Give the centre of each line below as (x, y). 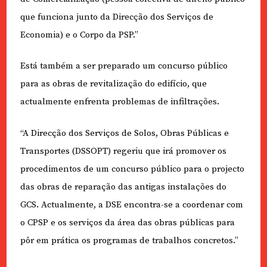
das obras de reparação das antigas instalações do (123, 187)
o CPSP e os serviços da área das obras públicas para (127, 222)
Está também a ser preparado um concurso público (124, 66)
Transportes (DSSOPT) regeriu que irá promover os (123, 151)
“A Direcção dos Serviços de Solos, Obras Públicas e (124, 133)
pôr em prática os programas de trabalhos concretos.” (129, 240)
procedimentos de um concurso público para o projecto (132, 169)
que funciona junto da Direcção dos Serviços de (117, 17)
